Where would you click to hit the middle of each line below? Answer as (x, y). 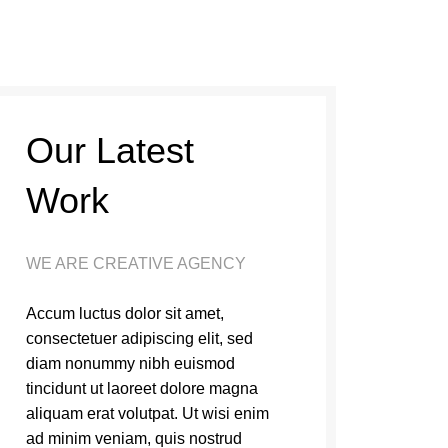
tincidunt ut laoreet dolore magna (141, 388)
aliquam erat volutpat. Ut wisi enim (147, 413)
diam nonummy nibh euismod (130, 363)
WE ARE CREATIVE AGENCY (135, 263)
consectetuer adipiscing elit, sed (139, 338)
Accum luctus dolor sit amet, (124, 313)
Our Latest (109, 150)
